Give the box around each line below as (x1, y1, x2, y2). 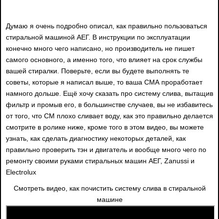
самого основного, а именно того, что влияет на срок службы (6, 56, 202, 64)
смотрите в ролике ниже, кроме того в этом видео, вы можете (6, 123, 204, 131)
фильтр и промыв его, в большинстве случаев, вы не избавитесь (6, 101, 213, 109)
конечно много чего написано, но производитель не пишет (6, 44, 195, 53)
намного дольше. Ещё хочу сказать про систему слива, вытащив (6, 89, 213, 98)
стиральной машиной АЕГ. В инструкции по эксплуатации (6, 33, 190, 42)
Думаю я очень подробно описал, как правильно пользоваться (6, 22, 207, 30)
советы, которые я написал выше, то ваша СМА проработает (6, 78, 202, 87)
